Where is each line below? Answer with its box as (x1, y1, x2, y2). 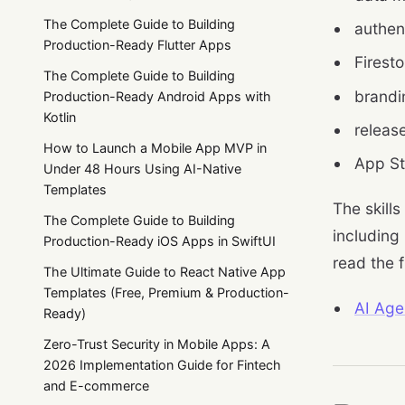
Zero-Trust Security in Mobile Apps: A (43, 336, 270, 353)
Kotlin (43, 108, 76, 125)
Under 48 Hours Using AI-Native (43, 160, 241, 176)
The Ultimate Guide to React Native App (43, 264, 286, 280)
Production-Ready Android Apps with (43, 88, 271, 104)
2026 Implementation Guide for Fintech (43, 357, 281, 373)
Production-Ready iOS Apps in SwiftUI (43, 233, 276, 250)
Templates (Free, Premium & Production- (43, 285, 289, 301)
